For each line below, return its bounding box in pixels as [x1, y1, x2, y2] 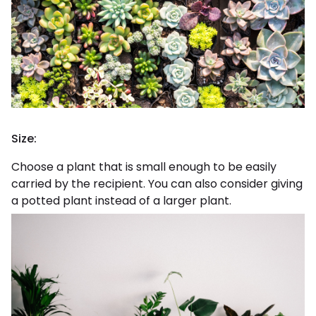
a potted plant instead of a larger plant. [11, 192, 231, 209]
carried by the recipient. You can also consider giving [11, 175, 303, 192]
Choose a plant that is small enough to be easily [11, 158, 276, 175]
